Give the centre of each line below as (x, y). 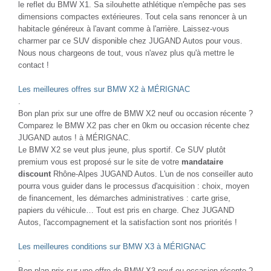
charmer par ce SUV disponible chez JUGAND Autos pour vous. (130, 41)
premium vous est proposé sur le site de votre (100, 162)
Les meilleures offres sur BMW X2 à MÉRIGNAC (104, 89)
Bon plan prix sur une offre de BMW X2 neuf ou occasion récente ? (135, 113)
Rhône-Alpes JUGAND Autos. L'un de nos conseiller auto (152, 174)
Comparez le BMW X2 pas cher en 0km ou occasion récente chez (134, 125)
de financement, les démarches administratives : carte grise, (124, 198)
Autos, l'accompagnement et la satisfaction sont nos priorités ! (128, 222)
